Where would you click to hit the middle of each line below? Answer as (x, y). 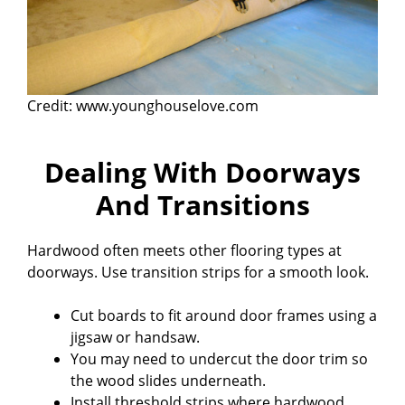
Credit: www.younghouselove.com (143, 105)
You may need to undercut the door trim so (219, 358)
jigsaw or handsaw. (135, 337)
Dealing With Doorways (202, 172)
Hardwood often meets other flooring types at (184, 250)
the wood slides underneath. (168, 380)
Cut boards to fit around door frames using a (224, 315)
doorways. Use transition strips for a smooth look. (198, 272)
